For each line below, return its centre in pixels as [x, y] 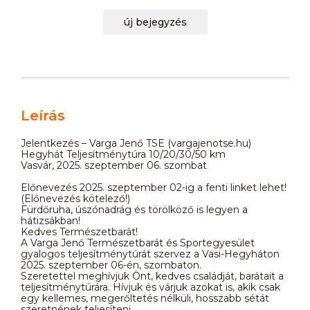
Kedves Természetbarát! [79, 231]
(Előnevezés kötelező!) [75, 198]
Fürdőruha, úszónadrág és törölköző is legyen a [134, 209]
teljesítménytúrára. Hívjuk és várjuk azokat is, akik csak [151, 287]
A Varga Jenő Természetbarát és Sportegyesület [138, 243]
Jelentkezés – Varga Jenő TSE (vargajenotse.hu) [136, 143]
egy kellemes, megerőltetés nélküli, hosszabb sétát [145, 298]
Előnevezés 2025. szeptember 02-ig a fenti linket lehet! [154, 187]
